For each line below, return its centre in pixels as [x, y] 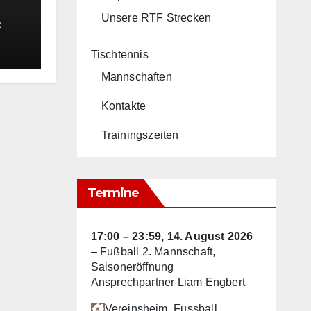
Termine [113, 193]
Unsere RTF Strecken [156, 17]
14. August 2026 [210, 236]
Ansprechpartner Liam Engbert [168, 282]
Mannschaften [136, 76]
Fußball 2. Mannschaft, [158, 251]
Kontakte [124, 106]
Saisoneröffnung [132, 267]
